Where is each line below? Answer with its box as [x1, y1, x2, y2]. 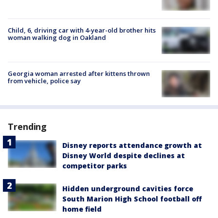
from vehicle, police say [8, 76, 81, 85]
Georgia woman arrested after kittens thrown [8, 69, 150, 78]
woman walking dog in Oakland [8, 33, 106, 42]
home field [62, 204, 102, 214]
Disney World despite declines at [62, 151, 185, 161]
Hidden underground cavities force [62, 184, 193, 194]
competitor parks [62, 161, 127, 171]
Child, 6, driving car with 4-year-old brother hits [8, 25, 156, 35]
